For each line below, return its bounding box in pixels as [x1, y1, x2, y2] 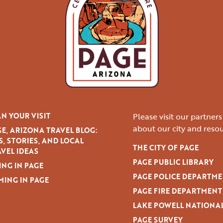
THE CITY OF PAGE [133, 142, 199, 153]
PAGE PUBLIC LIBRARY [133, 157, 214, 168]
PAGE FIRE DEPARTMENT [133, 186, 222, 197]
